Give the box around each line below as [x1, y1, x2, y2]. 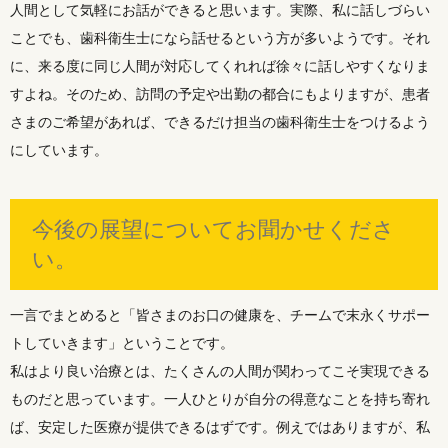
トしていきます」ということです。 [10, 333, 234, 351]
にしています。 [10, 140, 108, 158]
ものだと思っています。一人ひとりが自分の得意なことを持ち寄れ [10, 389, 430, 407]
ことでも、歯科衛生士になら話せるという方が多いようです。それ [10, 28, 430, 46]
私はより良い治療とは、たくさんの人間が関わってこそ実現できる [10, 361, 430, 379]
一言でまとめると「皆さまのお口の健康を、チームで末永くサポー [10, 305, 430, 323]
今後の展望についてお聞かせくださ [32, 216, 395, 243]
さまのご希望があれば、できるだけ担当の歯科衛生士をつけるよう [10, 112, 430, 130]
